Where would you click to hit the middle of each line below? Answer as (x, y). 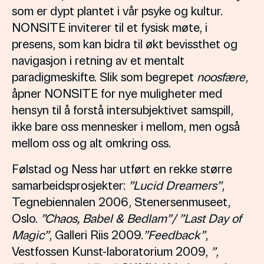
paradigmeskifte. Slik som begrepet (104, 76)
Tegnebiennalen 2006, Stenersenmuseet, (121, 201)
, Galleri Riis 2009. (96, 234)
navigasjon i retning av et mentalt (98, 60)
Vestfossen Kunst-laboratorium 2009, (111, 251)
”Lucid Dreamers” (175, 185)
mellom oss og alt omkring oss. (94, 142)
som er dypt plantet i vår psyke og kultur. (117, 10)
